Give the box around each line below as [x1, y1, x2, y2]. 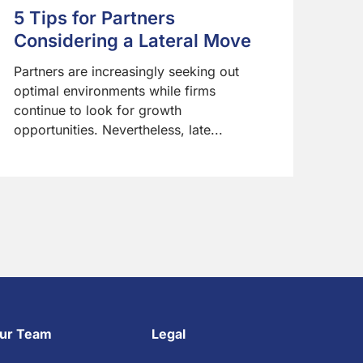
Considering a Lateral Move [14, 30, 252, 52]
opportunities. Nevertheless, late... [14, 122, 224, 139]
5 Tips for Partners [14, 7, 176, 29]
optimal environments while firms [14, 83, 216, 100]
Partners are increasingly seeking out [14, 63, 240, 80]
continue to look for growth [14, 102, 182, 119]
